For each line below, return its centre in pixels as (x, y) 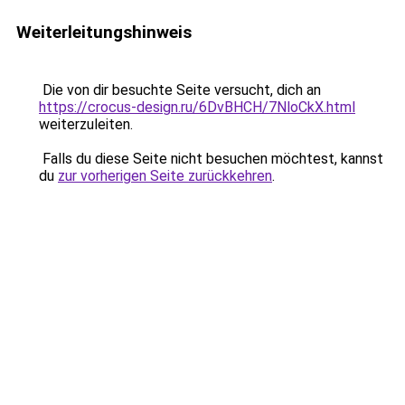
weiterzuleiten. (86, 124)
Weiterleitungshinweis (104, 32)
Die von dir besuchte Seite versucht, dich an (180, 90)
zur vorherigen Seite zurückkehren (165, 176)
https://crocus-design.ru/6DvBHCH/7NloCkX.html (197, 107)
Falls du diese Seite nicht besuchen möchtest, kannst (211, 159)
